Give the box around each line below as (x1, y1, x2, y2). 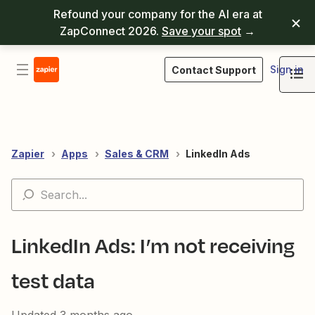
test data (11, 265, 95, 295)
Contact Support (172, 64, 256, 76)
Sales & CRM (105, 148, 169, 160)
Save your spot (162, 24, 241, 38)
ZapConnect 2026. (60, 24, 162, 38)
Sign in (270, 63, 304, 75)
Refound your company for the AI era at (53, 7, 262, 21)
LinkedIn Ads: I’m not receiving (11, 230, 295, 260)
